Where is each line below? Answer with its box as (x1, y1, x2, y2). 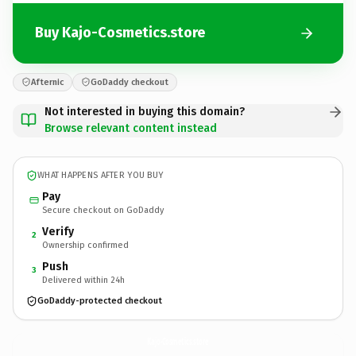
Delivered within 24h (42, 274, 125, 285)
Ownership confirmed (42, 239, 129, 250)
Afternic (31, 76, 64, 87)
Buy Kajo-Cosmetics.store (35, 24, 205, 41)
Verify (42, 224, 74, 238)
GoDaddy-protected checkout (37, 296, 162, 306)
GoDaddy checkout (91, 76, 168, 87)
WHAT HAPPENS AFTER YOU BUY (37, 170, 164, 180)
